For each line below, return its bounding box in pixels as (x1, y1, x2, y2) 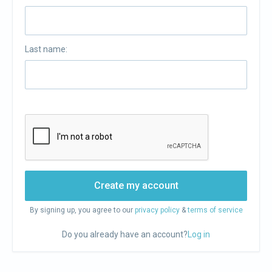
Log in (188, 229, 210, 239)
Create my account (93, 180, 178, 191)
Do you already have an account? (62, 229, 188, 239)
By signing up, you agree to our (29, 206, 135, 214)
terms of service (187, 206, 243, 214)
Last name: (25, 44, 67, 54)
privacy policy (134, 206, 180, 214)
